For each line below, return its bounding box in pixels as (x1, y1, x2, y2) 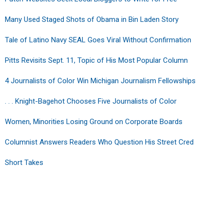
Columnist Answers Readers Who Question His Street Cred (5, 137, 194, 146)
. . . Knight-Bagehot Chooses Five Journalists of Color (5, 96, 177, 106)
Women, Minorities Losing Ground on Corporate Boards (5, 117, 182, 126)
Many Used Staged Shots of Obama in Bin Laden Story (5, 15, 179, 24)
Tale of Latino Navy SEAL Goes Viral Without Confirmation (5, 35, 191, 44)
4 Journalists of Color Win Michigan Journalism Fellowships (5, 76, 196, 85)
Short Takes (5, 158, 43, 167)
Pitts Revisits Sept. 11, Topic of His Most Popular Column (5, 55, 188, 65)
